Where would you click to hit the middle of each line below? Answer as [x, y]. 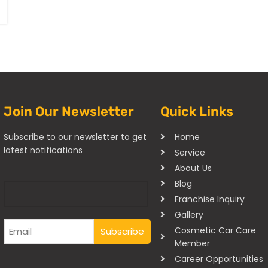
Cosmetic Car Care [215, 230]
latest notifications [43, 150]
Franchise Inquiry [209, 199]
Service [190, 152]
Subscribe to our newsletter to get [75, 137]
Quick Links [197, 111]
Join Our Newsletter [69, 111]
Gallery [189, 214]
